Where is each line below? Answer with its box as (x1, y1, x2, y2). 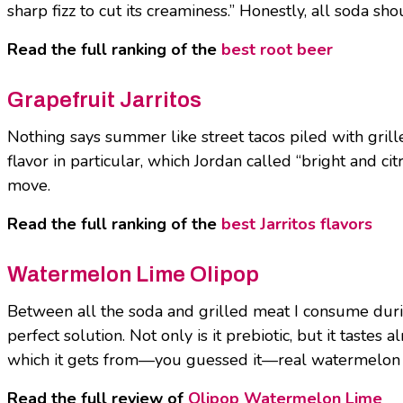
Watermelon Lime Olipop (7, 263, 259, 287)
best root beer (221, 39, 333, 61)
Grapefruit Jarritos (7, 88, 201, 112)
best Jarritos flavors (221, 213, 372, 236)
